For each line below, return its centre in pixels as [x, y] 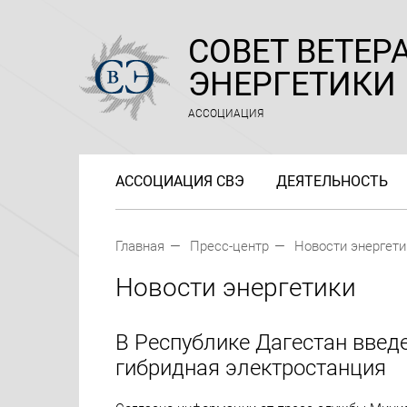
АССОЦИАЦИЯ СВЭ [180, 181]
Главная [140, 246]
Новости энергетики [236, 288]
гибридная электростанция [251, 368]
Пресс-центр [229, 246]
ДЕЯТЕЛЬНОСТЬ [332, 181]
